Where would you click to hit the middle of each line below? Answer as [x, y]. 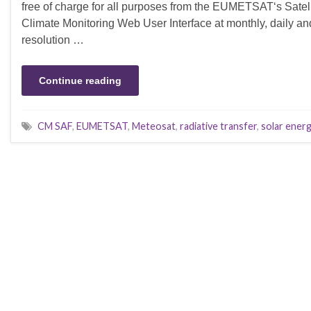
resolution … [53, 40]
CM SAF [55, 126]
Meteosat [154, 126]
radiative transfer [218, 126]
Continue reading [80, 81]
